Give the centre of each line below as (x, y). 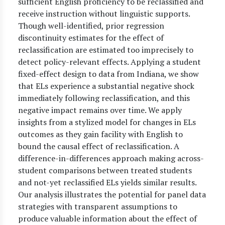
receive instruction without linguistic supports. (104, 14)
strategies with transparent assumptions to (98, 206)
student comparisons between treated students (105, 170)
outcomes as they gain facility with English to (100, 134)
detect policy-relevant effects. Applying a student (109, 62)
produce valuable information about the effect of (107, 218)
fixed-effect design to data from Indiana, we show (108, 74)
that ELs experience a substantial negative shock (106, 86)
